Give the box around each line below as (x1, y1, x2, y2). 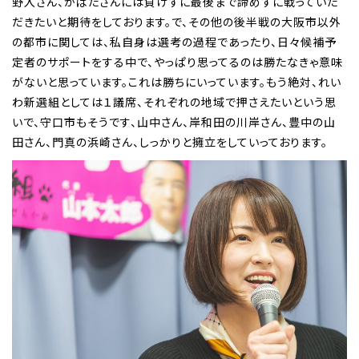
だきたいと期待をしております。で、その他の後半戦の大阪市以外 (12, 14, 341, 30)
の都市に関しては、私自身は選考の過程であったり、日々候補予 (12, 34, 337, 50)
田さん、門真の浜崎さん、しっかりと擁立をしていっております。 (12, 134, 328, 151)
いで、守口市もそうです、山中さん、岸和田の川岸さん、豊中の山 (12, 114, 336, 131)
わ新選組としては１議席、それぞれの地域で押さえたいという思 (12, 94, 337, 111)
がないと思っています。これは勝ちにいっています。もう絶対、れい (12, 74, 341, 91)
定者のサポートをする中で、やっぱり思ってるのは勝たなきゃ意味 (12, 54, 343, 71)
